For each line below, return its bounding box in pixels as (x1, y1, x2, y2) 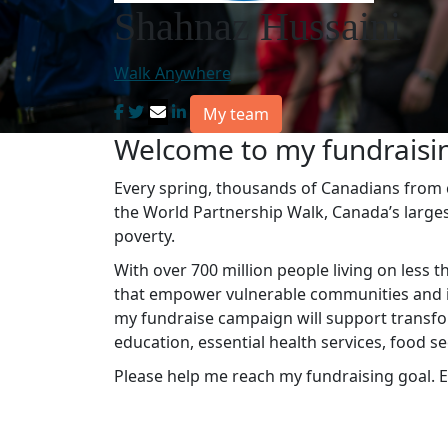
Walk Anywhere (114, 61, 231, 84)
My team (203, 102, 269, 125)
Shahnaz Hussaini (114, 3, 401, 49)
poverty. (114, 224, 175, 247)
